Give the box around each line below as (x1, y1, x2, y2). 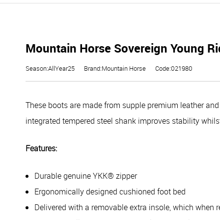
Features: (26, 143, 57, 154)
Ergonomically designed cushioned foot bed (34, 186, 186, 197)
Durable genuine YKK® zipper (34, 170, 137, 181)
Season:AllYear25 (26, 64, 75, 73)
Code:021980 (155, 64, 192, 73)
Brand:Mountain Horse (84, 64, 146, 73)
